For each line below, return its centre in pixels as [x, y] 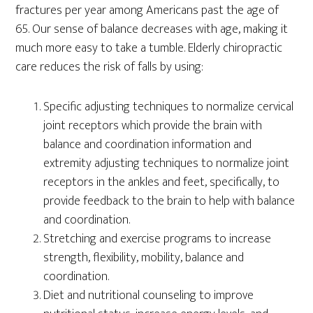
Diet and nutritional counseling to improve [149, 296]
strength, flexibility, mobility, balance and [144, 258]
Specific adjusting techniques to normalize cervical [169, 107]
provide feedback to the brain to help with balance [169, 202]
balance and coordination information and [148, 145]
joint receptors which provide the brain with [153, 126]
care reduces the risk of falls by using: [110, 67]
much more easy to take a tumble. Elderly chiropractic [149, 49]
